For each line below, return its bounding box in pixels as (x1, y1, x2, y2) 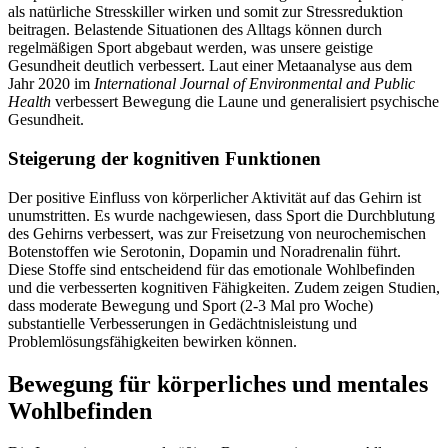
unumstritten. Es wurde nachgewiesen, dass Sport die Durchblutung (8, 206, 435, 224)
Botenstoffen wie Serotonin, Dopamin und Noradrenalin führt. (8, 242, 401, 260)
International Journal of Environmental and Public (94, 75, 415, 93)
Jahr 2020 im (8, 75, 94, 93)
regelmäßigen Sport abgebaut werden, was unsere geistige (8, 39, 373, 57)
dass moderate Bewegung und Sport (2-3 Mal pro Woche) (8, 296, 373, 314)
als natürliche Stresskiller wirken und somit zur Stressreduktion (8, 3, 403, 21)
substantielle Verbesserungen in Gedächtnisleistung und (8, 314, 357, 332)
